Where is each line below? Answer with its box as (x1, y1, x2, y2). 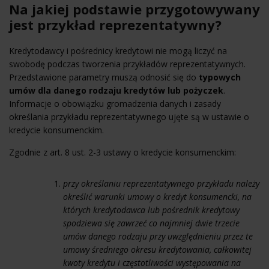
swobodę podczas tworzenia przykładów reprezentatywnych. (9, 58, 246, 70)
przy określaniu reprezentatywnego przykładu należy (63, 177, 259, 189)
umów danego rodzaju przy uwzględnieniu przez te (63, 230, 253, 242)
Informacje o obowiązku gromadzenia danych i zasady (9, 97, 221, 109)
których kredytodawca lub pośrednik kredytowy (63, 204, 240, 216)
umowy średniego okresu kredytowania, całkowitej (63, 243, 252, 255)
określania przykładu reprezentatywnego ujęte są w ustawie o (9, 110, 249, 122)
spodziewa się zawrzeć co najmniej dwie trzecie (63, 217, 240, 229)
